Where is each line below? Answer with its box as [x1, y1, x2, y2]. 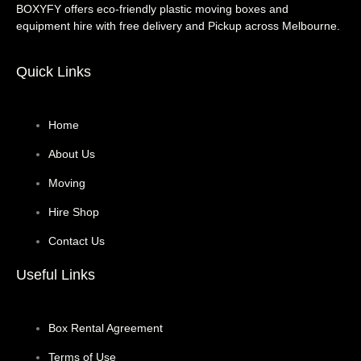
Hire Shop [48, 205, 99, 218]
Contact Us [48, 234, 105, 247]
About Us [48, 147, 95, 160]
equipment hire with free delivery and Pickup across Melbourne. [16, 19, 340, 33]
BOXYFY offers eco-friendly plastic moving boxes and [16, 2, 288, 16]
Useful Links [16, 266, 95, 283]
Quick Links [16, 63, 91, 80]
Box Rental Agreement [48, 321, 163, 334]
